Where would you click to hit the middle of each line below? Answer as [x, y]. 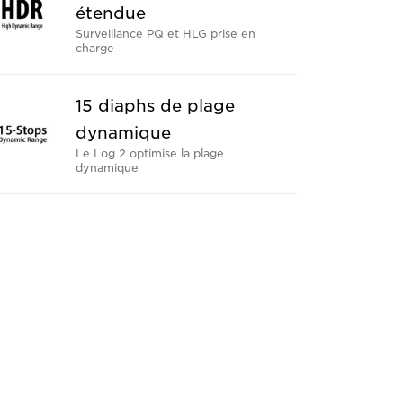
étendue [110, 13]
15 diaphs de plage [155, 106]
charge [94, 49]
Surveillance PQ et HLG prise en [165, 34]
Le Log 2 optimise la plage [149, 154]
